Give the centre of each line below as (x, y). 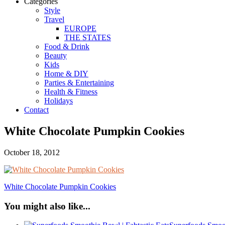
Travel (54, 19)
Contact (36, 110)
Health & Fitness (71, 92)
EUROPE (80, 28)
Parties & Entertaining (79, 83)
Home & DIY (66, 74)
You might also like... (47, 206)
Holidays (59, 101)
